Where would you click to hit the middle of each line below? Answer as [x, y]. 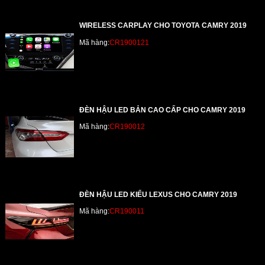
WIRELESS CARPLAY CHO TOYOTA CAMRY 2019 [163, 26]
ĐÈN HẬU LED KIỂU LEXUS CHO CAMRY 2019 [159, 195]
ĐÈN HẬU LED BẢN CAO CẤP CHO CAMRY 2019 [163, 110]
